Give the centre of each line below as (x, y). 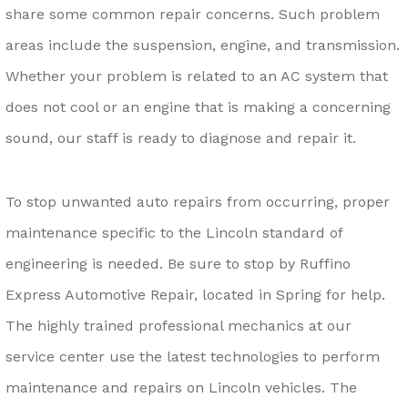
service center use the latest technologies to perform (193, 357)
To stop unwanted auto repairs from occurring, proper (198, 202)
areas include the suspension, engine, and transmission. (203, 45)
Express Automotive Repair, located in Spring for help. (195, 295)
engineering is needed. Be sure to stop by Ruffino (178, 264)
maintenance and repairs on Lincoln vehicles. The (181, 388)
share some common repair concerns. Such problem (193, 14)
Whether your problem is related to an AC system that (197, 76)
